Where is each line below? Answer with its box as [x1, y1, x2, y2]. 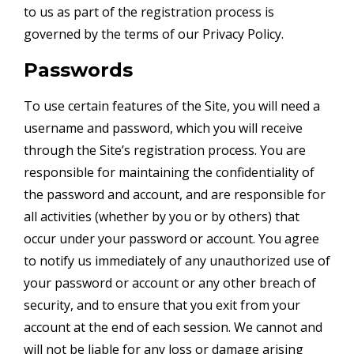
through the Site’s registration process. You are [24, 141, 306, 159]
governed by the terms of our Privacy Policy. [24, 24, 284, 43]
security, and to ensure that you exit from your [24, 296, 300, 314]
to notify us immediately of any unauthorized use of [24, 251, 330, 269]
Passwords [24, 58, 133, 81]
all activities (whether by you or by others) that [24, 207, 299, 225]
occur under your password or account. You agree [24, 229, 319, 247]
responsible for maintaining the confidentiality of [24, 163, 314, 181]
